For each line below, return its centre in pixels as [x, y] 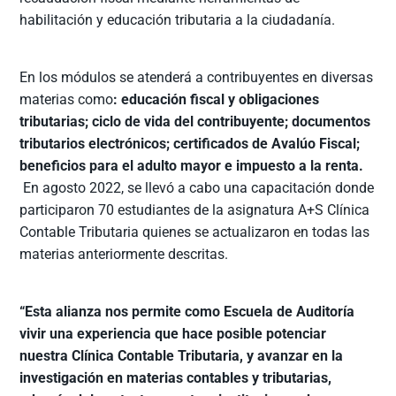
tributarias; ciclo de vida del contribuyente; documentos [195, 121]
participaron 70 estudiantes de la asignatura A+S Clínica [195, 209]
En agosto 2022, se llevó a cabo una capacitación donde [197, 187]
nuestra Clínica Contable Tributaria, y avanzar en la [182, 355]
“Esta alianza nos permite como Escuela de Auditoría [187, 311]
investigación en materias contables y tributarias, [176, 377]
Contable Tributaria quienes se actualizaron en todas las [195, 232]
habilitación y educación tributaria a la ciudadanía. [178, 19]
